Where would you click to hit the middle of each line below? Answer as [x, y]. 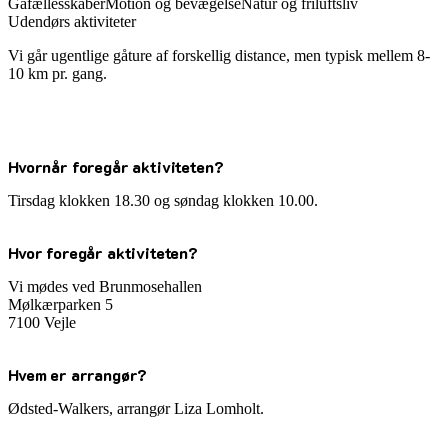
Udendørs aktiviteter [72, 22]
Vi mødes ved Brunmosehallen [105, 286]
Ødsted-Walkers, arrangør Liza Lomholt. [138, 408]
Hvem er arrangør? [78, 374]
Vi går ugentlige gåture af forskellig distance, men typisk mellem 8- [219, 56]
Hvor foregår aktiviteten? [103, 252]
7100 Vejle [42, 322]
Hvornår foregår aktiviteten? [116, 166]
